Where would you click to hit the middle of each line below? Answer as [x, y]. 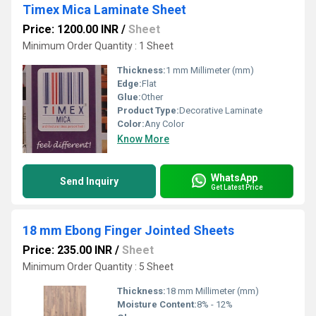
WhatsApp [234, 177]
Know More [143, 139]
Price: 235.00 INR [67, 250]
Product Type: [148, 110]
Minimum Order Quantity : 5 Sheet [98, 267]
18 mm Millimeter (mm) [212, 291]
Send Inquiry [89, 181]
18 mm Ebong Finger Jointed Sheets [128, 230]
